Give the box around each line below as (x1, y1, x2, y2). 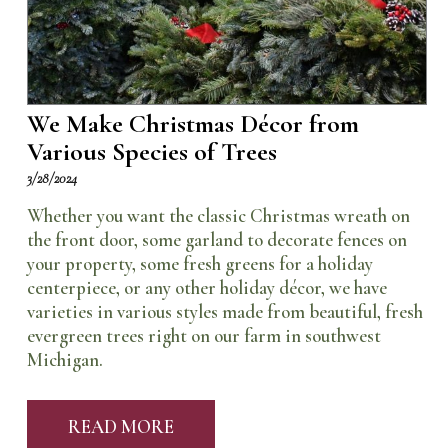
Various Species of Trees (26, 135, 277, 167)
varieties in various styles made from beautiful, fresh (26, 300, 423, 323)
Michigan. (26, 348, 103, 371)
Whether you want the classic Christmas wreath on (26, 204, 410, 227)
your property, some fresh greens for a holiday (26, 252, 373, 275)
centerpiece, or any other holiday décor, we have (26, 276, 387, 299)
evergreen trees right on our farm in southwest (26, 324, 381, 347)
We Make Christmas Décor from (26, 107, 359, 139)
